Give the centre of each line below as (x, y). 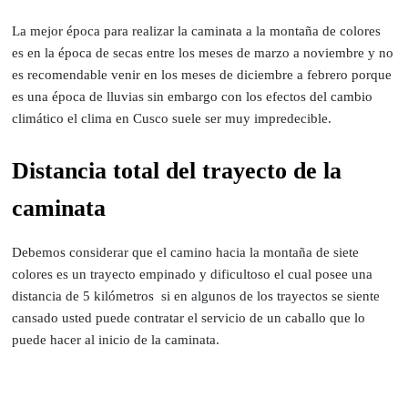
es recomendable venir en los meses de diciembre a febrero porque (202, 74)
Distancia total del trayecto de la (177, 170)
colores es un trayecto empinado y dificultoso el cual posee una (193, 274)
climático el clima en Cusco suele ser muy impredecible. (172, 118)
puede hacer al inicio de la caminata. (116, 339)
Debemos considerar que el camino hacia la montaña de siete (186, 252)
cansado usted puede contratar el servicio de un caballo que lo (189, 317)
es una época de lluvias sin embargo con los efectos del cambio (193, 96)
